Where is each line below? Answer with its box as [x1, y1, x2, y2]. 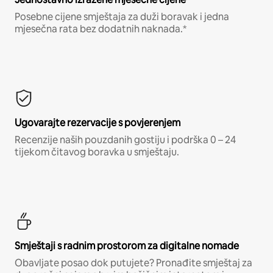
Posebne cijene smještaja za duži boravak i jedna [15, 10, 229, 23]
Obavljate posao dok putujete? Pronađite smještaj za [15, 256, 252, 269]
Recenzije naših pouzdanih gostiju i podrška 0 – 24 [15, 133, 236, 146]
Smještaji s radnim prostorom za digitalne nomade [15, 239, 239, 252]
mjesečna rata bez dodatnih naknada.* [15, 22, 186, 35]
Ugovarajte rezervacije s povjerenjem [15, 116, 180, 129]
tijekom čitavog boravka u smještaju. [15, 145, 179, 158]
